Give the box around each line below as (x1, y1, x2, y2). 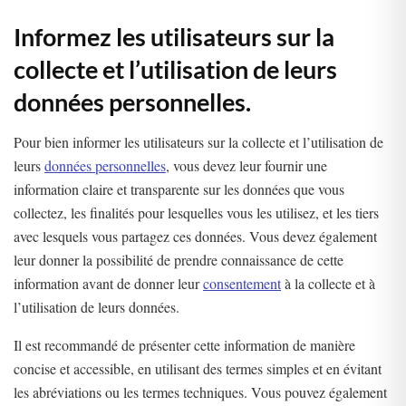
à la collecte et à (281, 274, 375, 294)
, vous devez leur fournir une (166, 156, 327, 176)
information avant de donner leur (14, 274, 203, 294)
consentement (203, 274, 281, 294)
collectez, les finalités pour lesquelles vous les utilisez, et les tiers (14, 203, 379, 223)
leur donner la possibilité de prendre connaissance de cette (14, 250, 343, 270)
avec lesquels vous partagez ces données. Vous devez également (14, 227, 377, 246)
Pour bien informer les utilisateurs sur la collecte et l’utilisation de (14, 132, 383, 152)
